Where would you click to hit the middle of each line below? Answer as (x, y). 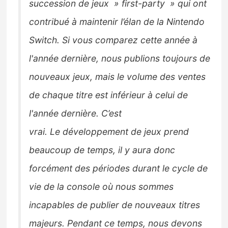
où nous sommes (138, 186)
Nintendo (184, 21)
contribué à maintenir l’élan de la (97, 21)
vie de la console (66, 186)
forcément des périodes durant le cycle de (119, 168)
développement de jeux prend (125, 131)
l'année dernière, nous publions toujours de (120, 58)
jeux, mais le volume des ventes (139, 76)
